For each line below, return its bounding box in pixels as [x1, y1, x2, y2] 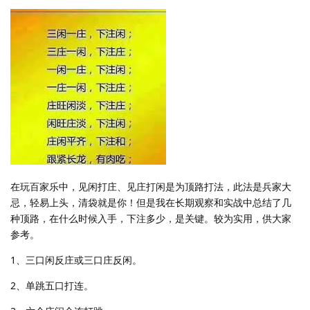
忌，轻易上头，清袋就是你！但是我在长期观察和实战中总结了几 [10, 195, 291, 209]
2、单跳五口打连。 [10, 278, 93, 292]
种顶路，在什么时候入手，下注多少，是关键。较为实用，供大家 [10, 211, 291, 225]
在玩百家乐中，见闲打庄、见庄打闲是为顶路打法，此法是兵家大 [10, 179, 291, 193]
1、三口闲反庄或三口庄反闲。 [10, 253, 142, 266]
